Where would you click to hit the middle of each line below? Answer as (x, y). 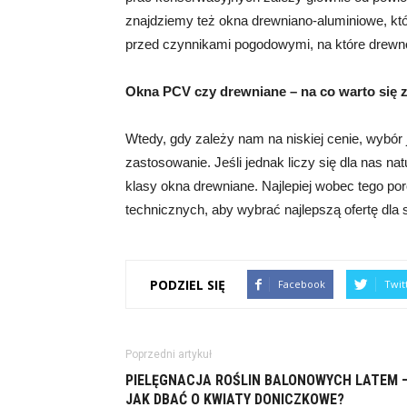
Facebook (302, 284)
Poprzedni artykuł (169, 354)
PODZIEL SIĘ (188, 284)
